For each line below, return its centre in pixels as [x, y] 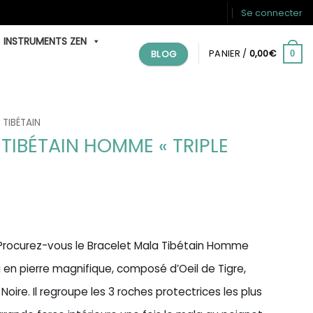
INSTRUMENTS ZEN [45, 41]
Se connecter [271, 13]
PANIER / [229, 53]
